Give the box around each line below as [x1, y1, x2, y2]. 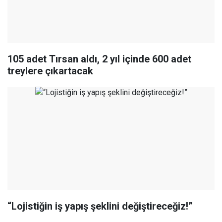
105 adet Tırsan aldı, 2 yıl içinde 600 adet [7, 53, 191, 65]
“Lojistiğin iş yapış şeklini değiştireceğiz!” [7, 200, 193, 213]
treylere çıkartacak [7, 65, 93, 77]
